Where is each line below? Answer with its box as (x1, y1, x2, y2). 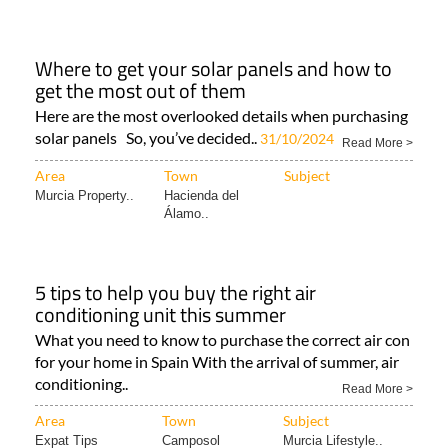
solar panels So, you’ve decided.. (35, 128, 260, 148)
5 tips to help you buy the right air (35, 277, 316, 309)
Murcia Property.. (35, 188, 134, 204)
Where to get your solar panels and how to (35, 53, 392, 85)
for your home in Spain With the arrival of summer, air (35, 352, 399, 372)
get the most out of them (35, 75, 246, 107)
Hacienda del (164, 188, 239, 204)
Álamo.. (164, 206, 209, 222)
